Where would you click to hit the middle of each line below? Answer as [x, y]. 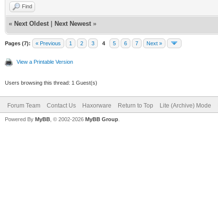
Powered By [20, 119]
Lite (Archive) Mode [185, 105]
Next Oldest [31, 23]
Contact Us [61, 105]
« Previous [48, 43]
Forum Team [24, 105]
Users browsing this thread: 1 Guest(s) [51, 82]
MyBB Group [102, 119]
